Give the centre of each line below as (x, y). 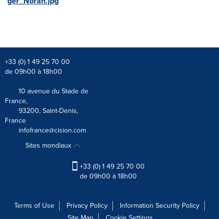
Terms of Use (34, 205)
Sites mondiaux (50, 145)
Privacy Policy (87, 205)
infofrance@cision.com (52, 130)
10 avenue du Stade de (47, 91)
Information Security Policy (160, 205)
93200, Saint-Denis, (42, 110)
